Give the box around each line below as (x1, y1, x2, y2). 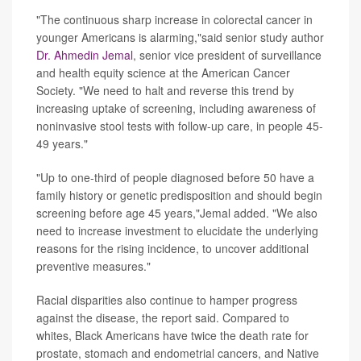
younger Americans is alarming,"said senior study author (36, 28, 324, 45)
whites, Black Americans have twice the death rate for (36, 326, 309, 343)
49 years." (36, 135, 88, 151)
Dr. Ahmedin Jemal (36, 46, 133, 63)
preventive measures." (36, 257, 151, 274)
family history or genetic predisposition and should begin (36, 186, 322, 203)
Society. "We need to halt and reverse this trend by (36, 81, 294, 98)
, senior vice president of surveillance (133, 46, 322, 63)
